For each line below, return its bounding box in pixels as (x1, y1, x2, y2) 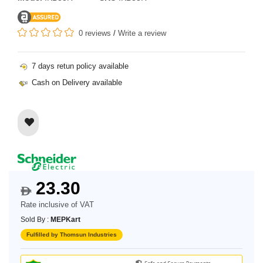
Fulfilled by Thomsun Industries (26, 231, 117, 238)
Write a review (118, 28, 166, 38)
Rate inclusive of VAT (21, 200, 94, 210)
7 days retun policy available (29, 61, 129, 70)
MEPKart (50, 215, 80, 224)
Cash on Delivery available (29, 77, 122, 87)
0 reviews (79, 28, 111, 38)
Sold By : (21, 215, 50, 224)
